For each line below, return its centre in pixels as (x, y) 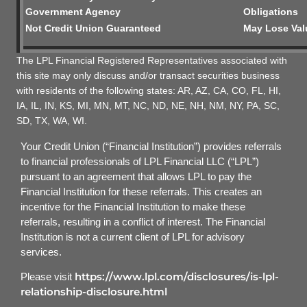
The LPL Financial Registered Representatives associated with (152, 61)
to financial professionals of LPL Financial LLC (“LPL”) (140, 162)
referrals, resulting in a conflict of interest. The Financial (143, 222)
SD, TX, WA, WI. (52, 121)
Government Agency (73, 12)
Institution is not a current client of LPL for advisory (133, 237)
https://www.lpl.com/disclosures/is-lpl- (177, 277)
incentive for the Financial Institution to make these (133, 207)
